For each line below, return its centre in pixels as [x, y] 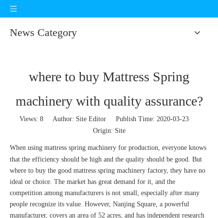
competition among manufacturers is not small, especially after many [105, 193]
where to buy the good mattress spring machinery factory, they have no [108, 171]
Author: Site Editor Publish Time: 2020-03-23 [121, 119]
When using [27, 148]
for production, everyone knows [161, 148]
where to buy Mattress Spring [109, 77]
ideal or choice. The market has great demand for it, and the [92, 182]
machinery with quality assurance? [109, 101]
